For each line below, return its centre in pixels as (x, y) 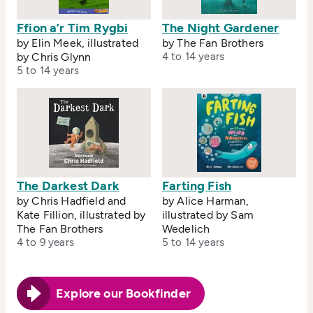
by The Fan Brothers (213, 43)
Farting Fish (197, 186)
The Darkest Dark (68, 186)
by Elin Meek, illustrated (78, 43)
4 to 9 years (45, 243)
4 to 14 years (193, 57)
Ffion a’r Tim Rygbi (73, 28)
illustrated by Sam (208, 215)
